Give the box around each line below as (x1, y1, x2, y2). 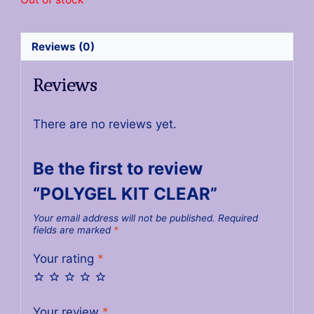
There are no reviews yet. (32, 117, 177, 132)
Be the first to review (32, 158, 203, 179)
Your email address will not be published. (32, 212, 215, 224)
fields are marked (32, 224, 114, 236)
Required (217, 212, 258, 224)
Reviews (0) (31, 39, 95, 53)
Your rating (32, 251, 97, 266)
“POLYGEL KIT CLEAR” (32, 184, 217, 205)
